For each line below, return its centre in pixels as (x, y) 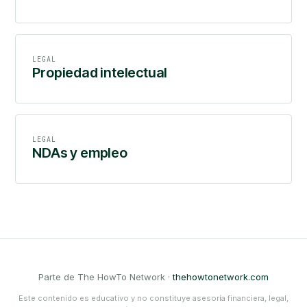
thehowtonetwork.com (221, 277)
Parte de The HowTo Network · (106, 277)
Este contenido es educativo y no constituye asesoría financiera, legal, (153, 298)
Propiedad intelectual (100, 73)
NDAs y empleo (80, 153)
